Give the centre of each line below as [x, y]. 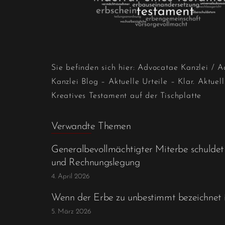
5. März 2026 [71, 212]
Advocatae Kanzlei [173, 68]
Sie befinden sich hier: [93, 68]
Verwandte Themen [91, 127]
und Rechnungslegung [96, 163]
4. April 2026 [70, 177]
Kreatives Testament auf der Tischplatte [127, 96]
